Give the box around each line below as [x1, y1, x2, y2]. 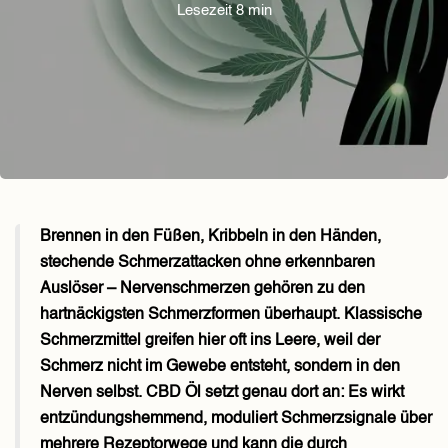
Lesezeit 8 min [176, 3, 272, 18]
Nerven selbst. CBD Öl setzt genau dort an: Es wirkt [40, 385, 404, 401]
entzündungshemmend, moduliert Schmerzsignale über [40, 411, 432, 427]
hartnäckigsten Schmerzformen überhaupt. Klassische [40, 307, 422, 323]
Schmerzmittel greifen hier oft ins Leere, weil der [40, 333, 380, 349]
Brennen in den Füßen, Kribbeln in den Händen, [40, 229, 381, 245]
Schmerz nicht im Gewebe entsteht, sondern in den [40, 359, 400, 375]
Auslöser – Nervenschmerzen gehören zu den [40, 281, 365, 297]
